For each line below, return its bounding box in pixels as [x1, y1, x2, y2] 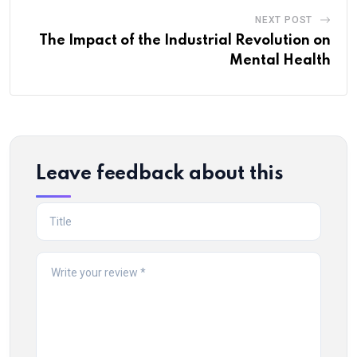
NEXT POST [254, 14, 313, 26]
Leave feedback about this [36, 164, 284, 185]
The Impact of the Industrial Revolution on [39, 33, 331, 49]
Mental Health [229, 53, 331, 69]
